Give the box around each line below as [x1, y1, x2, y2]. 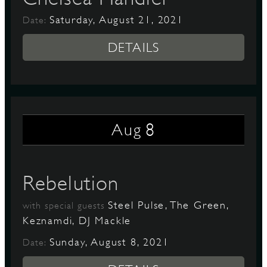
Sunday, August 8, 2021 [49, 236, 169, 248]
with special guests [23, 200, 108, 211]
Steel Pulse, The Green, [108, 199, 229, 211]
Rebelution [23, 171, 119, 195]
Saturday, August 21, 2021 [49, 14, 184, 26]
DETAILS [108, 40, 159, 55]
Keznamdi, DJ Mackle [23, 215, 132, 226]
